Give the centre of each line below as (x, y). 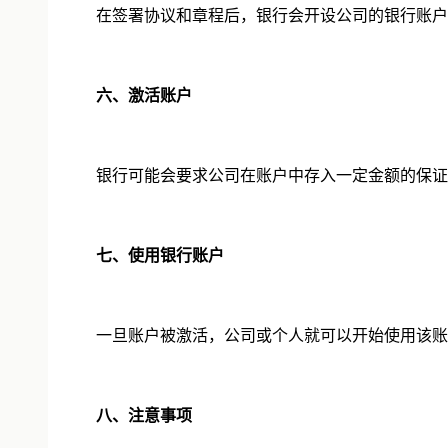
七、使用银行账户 (160, 255)
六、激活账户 (144, 95)
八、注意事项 (144, 415)
